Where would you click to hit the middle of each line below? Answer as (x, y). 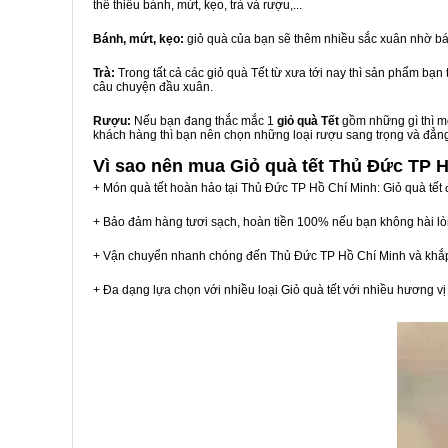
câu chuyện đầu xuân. (153, 87)
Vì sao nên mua (161, 166)
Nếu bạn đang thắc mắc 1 (204, 121)
